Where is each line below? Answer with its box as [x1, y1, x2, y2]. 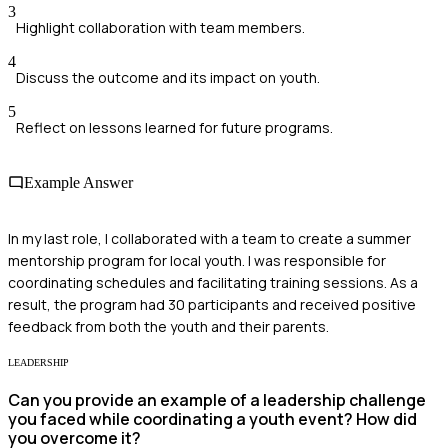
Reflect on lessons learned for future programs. [16, 118, 333, 138]
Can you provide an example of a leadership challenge [8, 389, 426, 411]
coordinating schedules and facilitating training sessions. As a [8, 272, 418, 292]
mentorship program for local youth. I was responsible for [8, 250, 386, 270]
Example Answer [24, 174, 133, 192]
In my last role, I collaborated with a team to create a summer [8, 228, 411, 248]
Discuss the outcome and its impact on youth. [16, 68, 320, 88]
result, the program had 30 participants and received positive [8, 294, 416, 314]
